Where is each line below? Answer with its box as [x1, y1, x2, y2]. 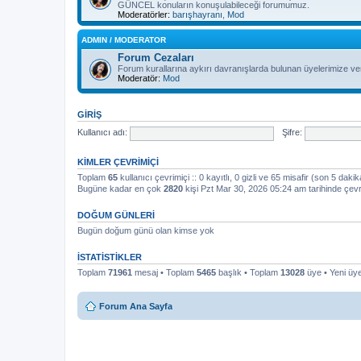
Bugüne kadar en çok [77, 184, 164, 193]
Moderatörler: [118, 10, 170, 19]
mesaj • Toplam [132, 268, 197, 277]
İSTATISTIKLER [77, 252, 142, 262]
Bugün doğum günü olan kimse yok [77, 226, 214, 235]
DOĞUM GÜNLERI [77, 210, 155, 220]
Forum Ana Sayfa [99, 301, 172, 311]
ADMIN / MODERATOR [81, 35, 166, 44]
